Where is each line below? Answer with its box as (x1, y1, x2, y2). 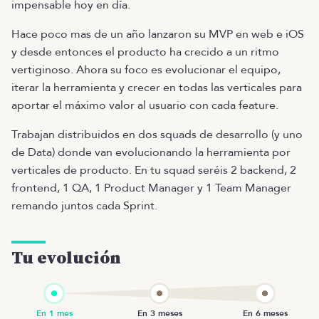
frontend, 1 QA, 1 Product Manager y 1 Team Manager (11, 180, 291, 196)
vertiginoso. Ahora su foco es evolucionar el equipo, (11, 62, 281, 78)
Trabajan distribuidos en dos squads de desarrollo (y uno (11, 127, 303, 142)
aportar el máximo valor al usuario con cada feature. (11, 98, 278, 113)
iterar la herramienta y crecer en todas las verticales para (11, 80, 302, 95)
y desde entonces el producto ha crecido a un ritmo (11, 44, 279, 60)
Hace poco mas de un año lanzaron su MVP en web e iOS (11, 26, 304, 42)
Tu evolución (11, 248, 121, 269)
